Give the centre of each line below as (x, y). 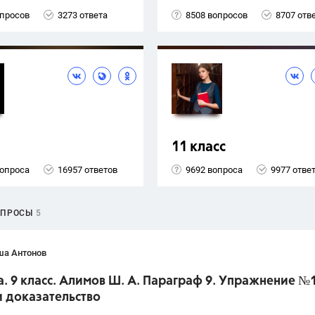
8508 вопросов (217, 15)
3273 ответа (83, 15)
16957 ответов (88, 169)
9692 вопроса (214, 169)
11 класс (199, 148)
